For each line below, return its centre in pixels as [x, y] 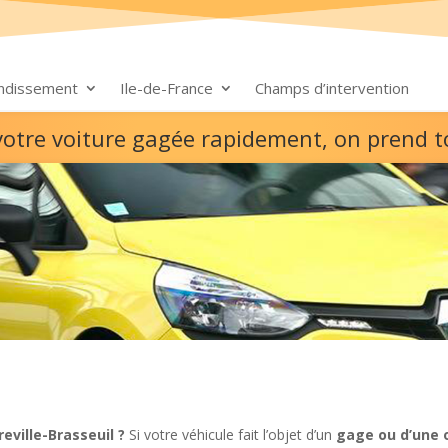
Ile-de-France [167, 88]
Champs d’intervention [332, 88]
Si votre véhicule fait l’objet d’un [231, 435]
